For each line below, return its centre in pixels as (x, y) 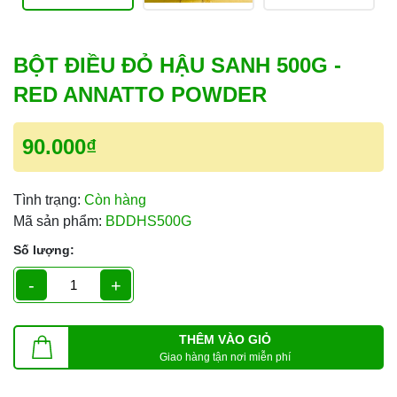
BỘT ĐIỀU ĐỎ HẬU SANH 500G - (177, 65)
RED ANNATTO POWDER (140, 94)
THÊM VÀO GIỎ (225, 339)
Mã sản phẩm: (58, 221)
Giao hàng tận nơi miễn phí (225, 357)
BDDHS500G (148, 221)
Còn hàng (115, 200)
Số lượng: (44, 250)
